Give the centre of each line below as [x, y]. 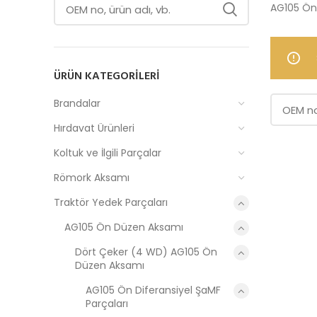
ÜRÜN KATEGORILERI [107, 76]
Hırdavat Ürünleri [94, 128]
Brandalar [77, 103]
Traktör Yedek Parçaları [111, 202]
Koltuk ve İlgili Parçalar [108, 153]
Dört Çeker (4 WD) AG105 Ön [146, 252]
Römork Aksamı [92, 178]
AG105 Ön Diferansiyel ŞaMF [153, 290]
